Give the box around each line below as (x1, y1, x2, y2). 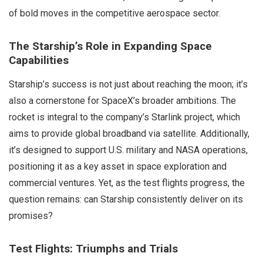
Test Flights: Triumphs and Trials (9, 242, 178, 256)
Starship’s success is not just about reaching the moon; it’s (9, 79, 248, 90)
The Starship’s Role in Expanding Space (9, 40, 212, 53)
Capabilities (9, 54, 69, 68)
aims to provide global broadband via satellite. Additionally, (9, 128, 249, 140)
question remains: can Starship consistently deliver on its (9, 194, 243, 205)
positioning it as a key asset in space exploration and (9, 161, 227, 173)
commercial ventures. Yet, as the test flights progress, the (9, 177, 245, 189)
